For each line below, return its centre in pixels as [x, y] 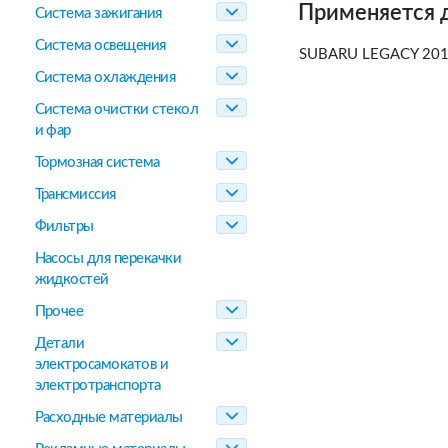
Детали [59, 343]
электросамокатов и [101, 364]
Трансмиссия [75, 194]
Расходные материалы [108, 417]
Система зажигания [98, 13]
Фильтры [64, 226]
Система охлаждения [105, 77]
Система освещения [100, 45]
